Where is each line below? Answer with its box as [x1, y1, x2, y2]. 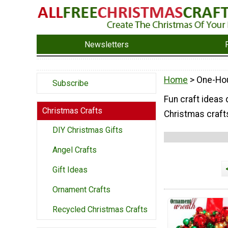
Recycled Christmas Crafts [52, 205, 148, 215]
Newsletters [84, 39, 129, 49]
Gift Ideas [52, 165, 88, 175]
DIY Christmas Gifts [52, 125, 123, 135]
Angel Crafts [52, 145, 97, 155]
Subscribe [52, 78, 89, 89]
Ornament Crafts [52, 185, 110, 195]
